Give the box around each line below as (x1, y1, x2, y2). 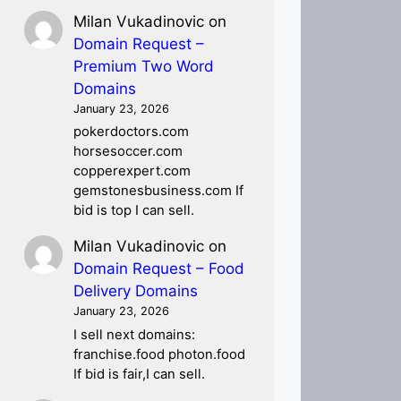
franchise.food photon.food (73, 346, 246, 363)
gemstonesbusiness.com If (73, 183, 244, 200)
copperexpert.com (73, 163, 192, 180)
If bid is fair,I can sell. (73, 365, 206, 382)
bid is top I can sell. (73, 202, 195, 219)
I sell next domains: (73, 326, 196, 343)
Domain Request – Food (73, 260, 245, 278)
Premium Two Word (73, 57, 215, 75)
